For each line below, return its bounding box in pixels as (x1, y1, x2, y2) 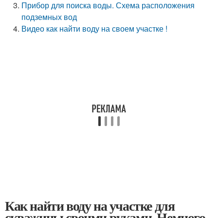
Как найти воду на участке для (5, 196, 175, 216)
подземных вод (21, 11, 77, 22)
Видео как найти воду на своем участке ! (21, 23, 168, 34)
